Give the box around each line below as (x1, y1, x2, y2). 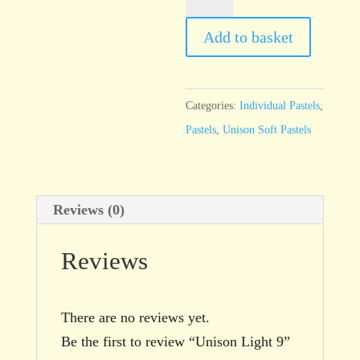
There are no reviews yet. (60, 309, 210, 325)
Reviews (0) (52, 201, 125, 218)
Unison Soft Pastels (223, 123, 312, 136)
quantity (185, 47, 233, 64)
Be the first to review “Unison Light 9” (60, 333, 290, 350)
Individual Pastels (239, 99, 321, 112)
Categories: (186, 99, 240, 112)
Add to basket (203, 27, 294, 46)
